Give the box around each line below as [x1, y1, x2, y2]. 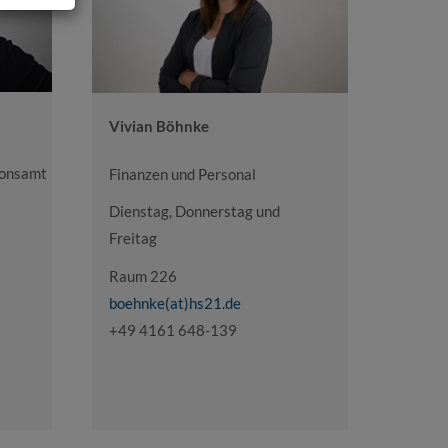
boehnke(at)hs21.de [108, 293, 241, 312]
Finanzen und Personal [108, 164, 256, 183]
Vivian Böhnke [108, 116, 209, 135]
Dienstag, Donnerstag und [108, 202, 280, 221]
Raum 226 [108, 266, 177, 285]
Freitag [108, 229, 157, 248]
